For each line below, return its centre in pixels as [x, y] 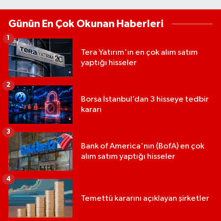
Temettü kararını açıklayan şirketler [145, 198]
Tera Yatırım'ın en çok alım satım [139, 53]
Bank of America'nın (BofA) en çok [143, 147]
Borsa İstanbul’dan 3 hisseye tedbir [145, 100]
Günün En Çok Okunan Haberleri [86, 24]
